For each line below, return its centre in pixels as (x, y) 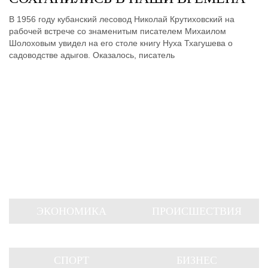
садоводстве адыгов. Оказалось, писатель (92, 55)
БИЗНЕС (197, 260)
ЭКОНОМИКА (71, 211)
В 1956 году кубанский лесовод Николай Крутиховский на (122, 19)
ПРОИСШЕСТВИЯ (197, 211)
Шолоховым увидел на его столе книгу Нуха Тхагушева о (121, 43)
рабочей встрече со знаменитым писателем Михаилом (118, 31)
